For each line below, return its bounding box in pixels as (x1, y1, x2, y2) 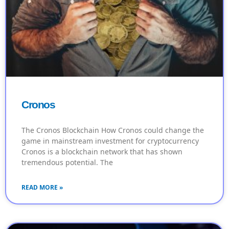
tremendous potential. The (21, 157, 113, 168)
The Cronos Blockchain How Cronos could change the (21, 125, 204, 135)
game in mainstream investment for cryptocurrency (21, 136, 199, 146)
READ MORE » (21, 183, 63, 192)
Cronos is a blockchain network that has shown (21, 147, 182, 157)
